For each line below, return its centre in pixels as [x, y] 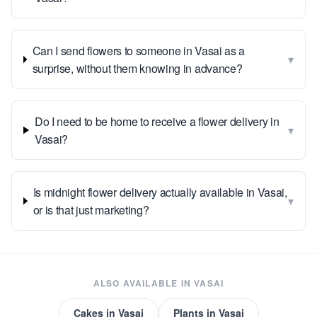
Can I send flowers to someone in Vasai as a [138, 51]
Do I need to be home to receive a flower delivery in [157, 121]
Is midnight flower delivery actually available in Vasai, [160, 192]
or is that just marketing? [91, 210]
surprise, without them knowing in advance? [137, 68]
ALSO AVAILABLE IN [144, 283]
